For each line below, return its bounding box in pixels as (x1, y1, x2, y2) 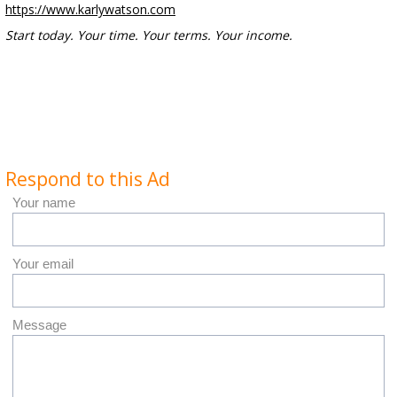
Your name (12, 195, 75, 210)
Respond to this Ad (5, 167, 170, 191)
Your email (12, 256, 74, 271)
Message (12, 317, 66, 332)
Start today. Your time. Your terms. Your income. (5, 27, 292, 43)
